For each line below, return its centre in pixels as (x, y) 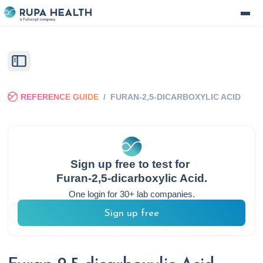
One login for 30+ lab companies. (131, 194)
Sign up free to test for (131, 164)
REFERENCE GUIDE (60, 97)
